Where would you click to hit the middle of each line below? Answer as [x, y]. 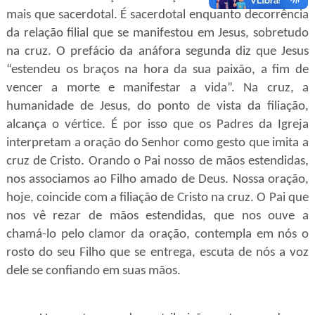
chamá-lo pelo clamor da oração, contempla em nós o [157, 234]
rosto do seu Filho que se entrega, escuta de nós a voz [157, 253]
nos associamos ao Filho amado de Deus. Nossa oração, [157, 180]
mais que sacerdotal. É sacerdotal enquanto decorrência [157, 15]
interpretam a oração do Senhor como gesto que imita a [157, 143]
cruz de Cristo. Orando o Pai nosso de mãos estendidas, [157, 161]
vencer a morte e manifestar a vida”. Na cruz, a [157, 88]
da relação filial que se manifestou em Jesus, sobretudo [157, 33]
